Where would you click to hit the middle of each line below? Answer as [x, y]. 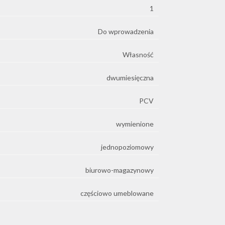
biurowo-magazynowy [120, 170]
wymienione [135, 124]
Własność [138, 54]
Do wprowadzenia [126, 31]
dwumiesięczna [130, 77]
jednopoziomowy [127, 147]
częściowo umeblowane [117, 193]
